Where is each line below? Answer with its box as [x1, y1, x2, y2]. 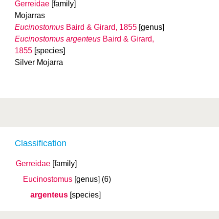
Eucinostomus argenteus [15, 35, 101, 43]
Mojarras [15, 11, 45, 20]
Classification [15, 138, 66, 148]
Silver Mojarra [15, 58, 63, 66]
